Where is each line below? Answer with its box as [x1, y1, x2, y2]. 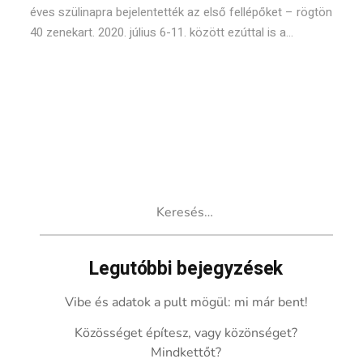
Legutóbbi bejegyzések [89, 255, 283, 283]
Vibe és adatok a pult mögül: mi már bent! [64, 293, 308, 311]
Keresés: [38, 190, 90, 208]
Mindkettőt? [151, 344, 222, 361]
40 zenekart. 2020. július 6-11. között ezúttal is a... [30, 23, 294, 41]
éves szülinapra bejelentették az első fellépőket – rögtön [30, 3, 333, 21]
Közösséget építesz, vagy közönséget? [75, 324, 298, 342]
